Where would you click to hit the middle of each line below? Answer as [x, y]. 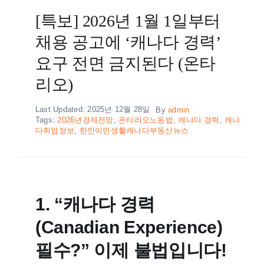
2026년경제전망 [85, 120]
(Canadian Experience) [129, 227]
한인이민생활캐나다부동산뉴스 [134, 131]
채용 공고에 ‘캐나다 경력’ [128, 42]
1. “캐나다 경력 [95, 204]
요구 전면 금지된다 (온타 [126, 64]
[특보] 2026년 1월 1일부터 [128, 21]
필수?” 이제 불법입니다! [131, 250]
